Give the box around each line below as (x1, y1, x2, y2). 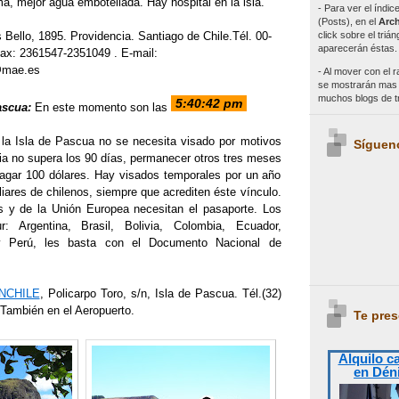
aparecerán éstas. (317, 42, 397, 53)
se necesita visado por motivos (111, 134, 281, 148)
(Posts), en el (317, 15, 379, 27)
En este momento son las (30, 100, 171, 114)
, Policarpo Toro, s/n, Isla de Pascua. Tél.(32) (39, 286, 281, 300)
